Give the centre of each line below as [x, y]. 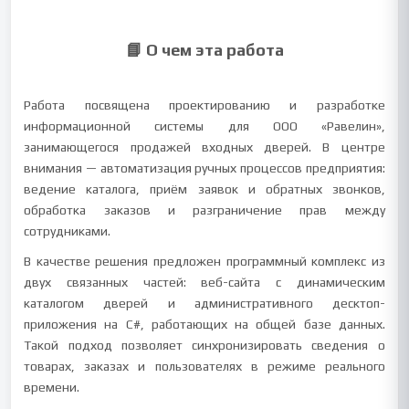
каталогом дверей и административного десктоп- [204, 303]
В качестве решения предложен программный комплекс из [204, 261]
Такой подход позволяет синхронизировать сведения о [204, 345]
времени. [52, 387]
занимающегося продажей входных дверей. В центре [204, 147]
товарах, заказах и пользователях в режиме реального [204, 366]
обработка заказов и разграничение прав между [204, 210]
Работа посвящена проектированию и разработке [204, 105]
